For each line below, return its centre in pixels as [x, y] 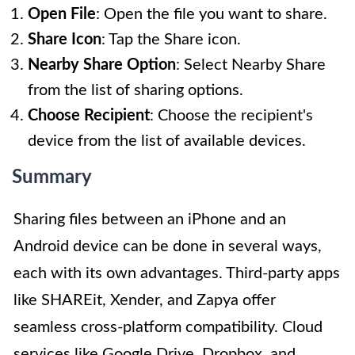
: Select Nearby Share [251, 65]
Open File [62, 14]
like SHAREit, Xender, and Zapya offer [145, 300]
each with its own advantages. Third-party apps [177, 273]
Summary [52, 177]
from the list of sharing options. [136, 90]
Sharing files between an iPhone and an [150, 219]
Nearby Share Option [102, 65]
